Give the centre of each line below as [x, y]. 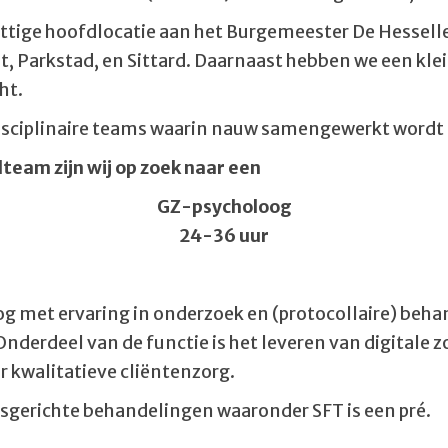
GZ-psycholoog [224, 207]
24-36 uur [224, 236]
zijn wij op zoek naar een [157, 168]
